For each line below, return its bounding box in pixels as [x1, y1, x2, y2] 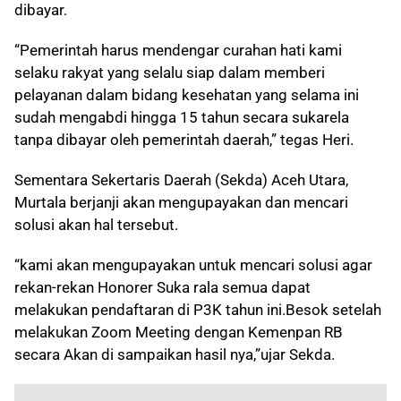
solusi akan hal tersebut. [14, 215, 178, 234]
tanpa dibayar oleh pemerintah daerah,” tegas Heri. [14, 130, 354, 149]
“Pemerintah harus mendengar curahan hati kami [14, 40, 342, 59]
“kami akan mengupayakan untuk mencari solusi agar [14, 255, 372, 274]
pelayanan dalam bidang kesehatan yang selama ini [14, 85, 359, 104]
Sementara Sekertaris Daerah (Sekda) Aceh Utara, [14, 170, 348, 189]
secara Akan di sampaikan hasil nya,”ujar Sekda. [14, 345, 335, 363]
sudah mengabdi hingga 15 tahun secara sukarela [14, 107, 349, 126]
